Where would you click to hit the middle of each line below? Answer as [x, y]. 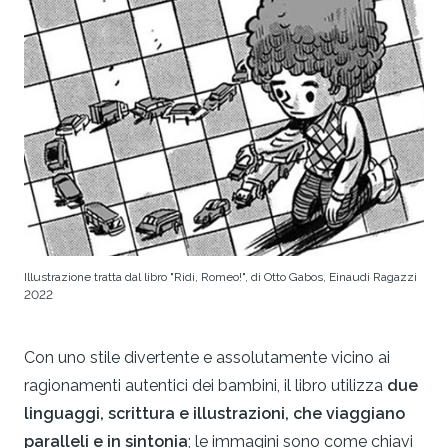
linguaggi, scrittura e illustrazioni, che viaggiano [214, 413]
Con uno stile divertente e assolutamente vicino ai [207, 357]
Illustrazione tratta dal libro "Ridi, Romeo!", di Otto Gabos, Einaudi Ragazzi [220, 276]
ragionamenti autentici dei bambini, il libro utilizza [205, 385]
